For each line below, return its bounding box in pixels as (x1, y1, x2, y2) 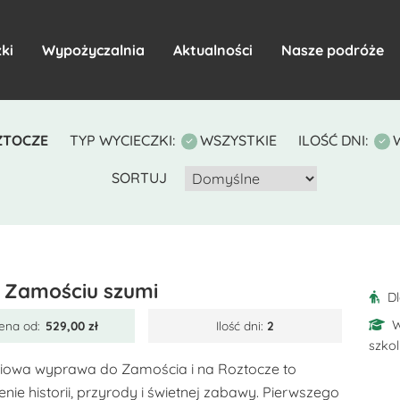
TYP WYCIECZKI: (70, 131, 175, 149)
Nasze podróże (280, 41, 384, 59)
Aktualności (172, 41, 253, 59)
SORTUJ (112, 169, 168, 187)
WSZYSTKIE (200, 131, 277, 149)
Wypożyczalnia (41, 41, 145, 59)
